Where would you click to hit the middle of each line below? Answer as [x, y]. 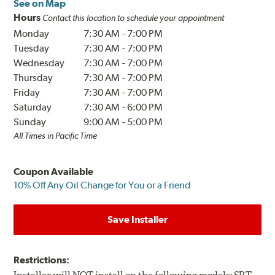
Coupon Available [54, 172]
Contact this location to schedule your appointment [134, 18]
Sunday [30, 122]
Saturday [33, 107]
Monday [32, 34]
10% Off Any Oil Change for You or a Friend [103, 185]
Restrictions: [42, 260]
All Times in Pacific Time [56, 136]
